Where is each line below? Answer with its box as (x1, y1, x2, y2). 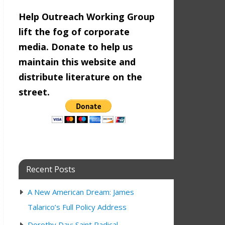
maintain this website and (19, 56, 136, 68)
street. (19, 86, 50, 98)
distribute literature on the (19, 71, 142, 83)
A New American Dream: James (28, 187, 134, 197)
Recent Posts (26, 163, 75, 175)
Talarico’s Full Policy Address (28, 202, 127, 212)
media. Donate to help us (19, 41, 133, 53)
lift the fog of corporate (19, 26, 130, 38)
